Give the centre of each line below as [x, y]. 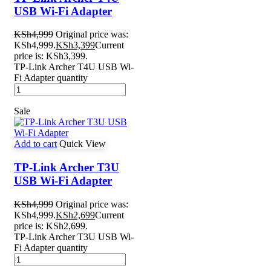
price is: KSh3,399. [51, 56]
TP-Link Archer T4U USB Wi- [74, 67]
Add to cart [35, 144]
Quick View [83, 144]
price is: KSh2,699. [51, 226]
